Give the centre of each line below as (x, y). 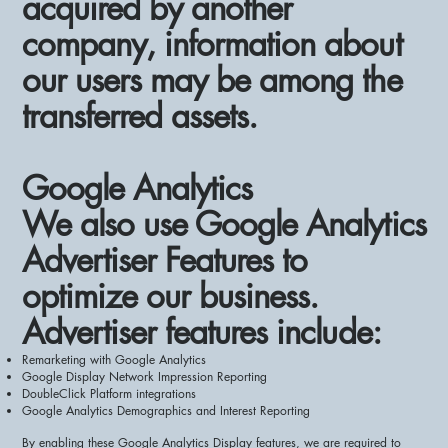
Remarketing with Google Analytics (114, 359)
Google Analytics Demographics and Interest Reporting (166, 410)
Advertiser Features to (165, 260)
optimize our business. (170, 296)
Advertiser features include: (201, 332)
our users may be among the (212, 80)
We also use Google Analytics (224, 224)
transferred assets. (140, 116)
